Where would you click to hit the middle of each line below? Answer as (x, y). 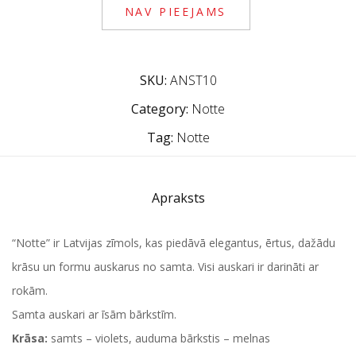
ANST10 (193, 80)
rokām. (30, 290)
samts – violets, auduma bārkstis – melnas (159, 338)
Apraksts (178, 198)
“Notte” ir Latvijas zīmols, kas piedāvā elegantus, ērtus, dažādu (174, 243)
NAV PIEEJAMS (176, 12)
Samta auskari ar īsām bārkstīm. (94, 314)
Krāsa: (30, 338)
